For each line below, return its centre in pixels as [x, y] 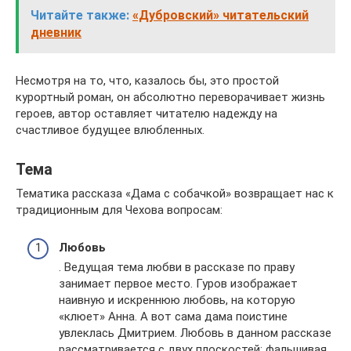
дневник [56, 32]
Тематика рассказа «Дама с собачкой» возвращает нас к [175, 193]
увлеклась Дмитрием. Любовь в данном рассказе [195, 333]
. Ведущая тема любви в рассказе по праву [177, 268]
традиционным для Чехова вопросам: [119, 210]
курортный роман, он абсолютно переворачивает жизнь [170, 97]
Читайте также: [80, 15]
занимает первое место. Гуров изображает [178, 284]
